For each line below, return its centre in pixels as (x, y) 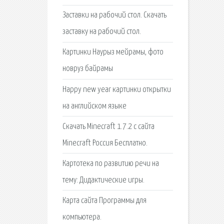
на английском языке (94, 106)
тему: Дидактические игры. (103, 180)
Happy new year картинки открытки (116, 89)
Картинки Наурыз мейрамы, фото (113, 52)
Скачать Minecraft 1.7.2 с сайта (108, 126)
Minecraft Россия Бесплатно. (105, 143)
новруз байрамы (87, 69)
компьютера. (82, 217)
